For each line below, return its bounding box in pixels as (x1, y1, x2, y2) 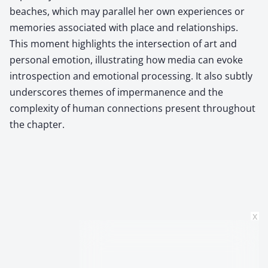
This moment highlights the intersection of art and (10, 36, 237, 50)
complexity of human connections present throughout (10, 101, 255, 115)
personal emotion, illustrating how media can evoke (10, 53, 243, 66)
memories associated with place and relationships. (10, 20, 238, 34)
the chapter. (10, 117, 65, 131)
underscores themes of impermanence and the (10, 85, 223, 99)
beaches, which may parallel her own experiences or (10, 4, 245, 18)
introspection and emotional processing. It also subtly (10, 69, 252, 83)
